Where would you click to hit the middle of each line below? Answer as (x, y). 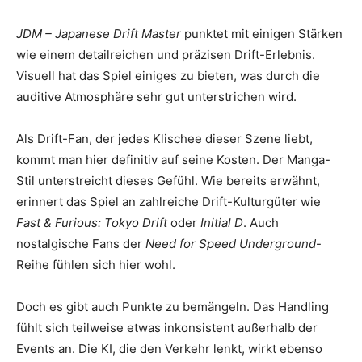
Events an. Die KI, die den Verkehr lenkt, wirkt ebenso (169, 349)
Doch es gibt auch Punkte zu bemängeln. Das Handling (173, 307)
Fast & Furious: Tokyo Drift (92, 223)
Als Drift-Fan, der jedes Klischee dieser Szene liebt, (164, 139)
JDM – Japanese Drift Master (99, 34)
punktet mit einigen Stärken (262, 34)
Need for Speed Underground (231, 244)
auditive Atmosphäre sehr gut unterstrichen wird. (156, 97)
